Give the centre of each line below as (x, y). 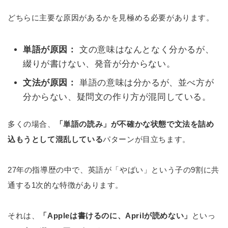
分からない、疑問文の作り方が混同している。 (117, 97)
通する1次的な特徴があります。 (65, 185)
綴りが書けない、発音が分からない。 (99, 64)
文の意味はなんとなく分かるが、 (145, 50)
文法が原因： (50, 82)
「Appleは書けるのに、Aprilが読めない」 (116, 216)
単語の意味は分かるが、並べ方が (145, 82)
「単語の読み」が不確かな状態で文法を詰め (135, 124)
